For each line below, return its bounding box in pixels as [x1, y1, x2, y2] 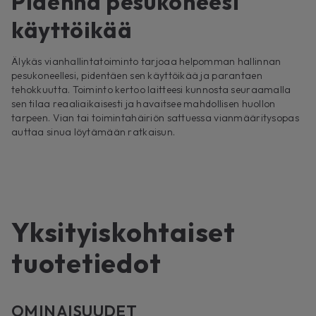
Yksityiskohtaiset [11, 215, 236, 250]
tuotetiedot [11, 246, 162, 281]
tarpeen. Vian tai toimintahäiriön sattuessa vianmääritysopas [11, 111, 299, 125]
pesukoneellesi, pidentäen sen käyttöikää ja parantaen [11, 69, 262, 83]
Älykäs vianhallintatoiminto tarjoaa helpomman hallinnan [11, 55, 281, 68]
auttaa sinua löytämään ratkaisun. [11, 126, 176, 139]
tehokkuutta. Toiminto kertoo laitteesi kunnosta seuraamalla [11, 83, 291, 97]
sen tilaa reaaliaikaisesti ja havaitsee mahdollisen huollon [11, 97, 276, 111]
